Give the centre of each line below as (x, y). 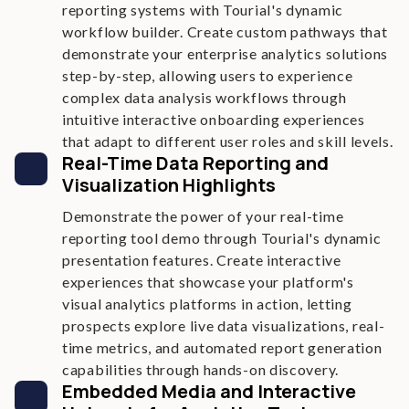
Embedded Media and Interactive (209, 391)
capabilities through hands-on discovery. (200, 369)
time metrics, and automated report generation (222, 347)
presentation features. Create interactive (202, 260)
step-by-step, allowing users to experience (208, 75)
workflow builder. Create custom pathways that (225, 31)
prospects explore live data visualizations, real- (224, 325)
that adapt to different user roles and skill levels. (228, 141)
